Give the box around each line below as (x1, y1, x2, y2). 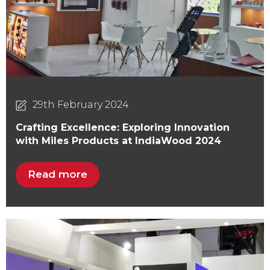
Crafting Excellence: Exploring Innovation (16, 122, 230, 134)
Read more (28, 168, 88, 181)
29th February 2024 (32, 99, 129, 111)
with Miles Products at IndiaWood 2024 (16, 135, 221, 147)
